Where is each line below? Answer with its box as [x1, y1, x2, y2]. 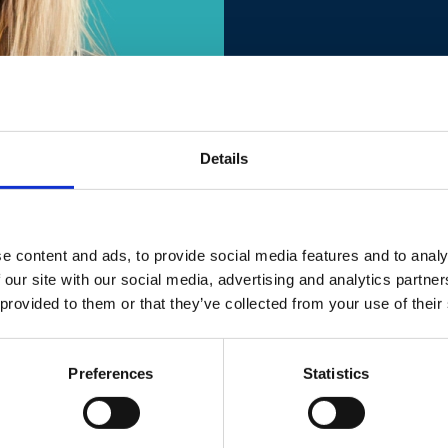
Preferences [68, 364, 154, 382]
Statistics [303, 364, 369, 382]
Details [199, 149, 249, 167]
